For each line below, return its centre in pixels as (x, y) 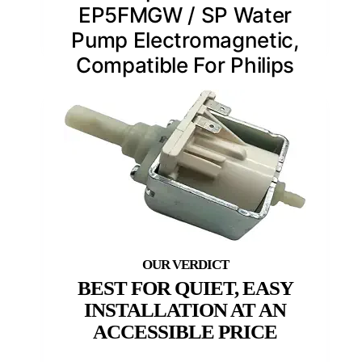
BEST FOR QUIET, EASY (185, 288)
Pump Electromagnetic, (185, 40)
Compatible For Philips (185, 65)
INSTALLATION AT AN (185, 310)
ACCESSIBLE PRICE (185, 332)
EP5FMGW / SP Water (185, 15)
